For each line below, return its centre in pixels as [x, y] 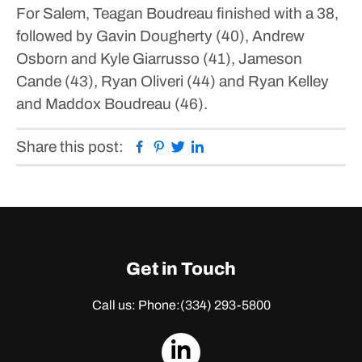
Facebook [181, 146]
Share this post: [70, 147]
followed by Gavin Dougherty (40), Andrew [160, 36]
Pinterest [196, 146]
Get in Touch [181, 269]
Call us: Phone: [136, 305]
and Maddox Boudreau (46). [112, 104]
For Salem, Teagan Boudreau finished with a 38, [177, 13]
